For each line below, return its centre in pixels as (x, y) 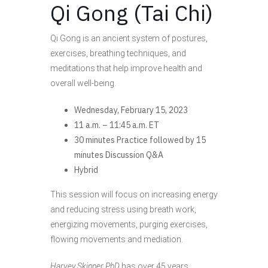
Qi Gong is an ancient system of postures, (129, 39)
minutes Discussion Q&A (119, 155)
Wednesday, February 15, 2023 (131, 110)
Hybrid (86, 170)
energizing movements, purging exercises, (129, 225)
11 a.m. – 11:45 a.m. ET (117, 125)
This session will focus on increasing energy (134, 195)
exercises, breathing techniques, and (118, 54)
